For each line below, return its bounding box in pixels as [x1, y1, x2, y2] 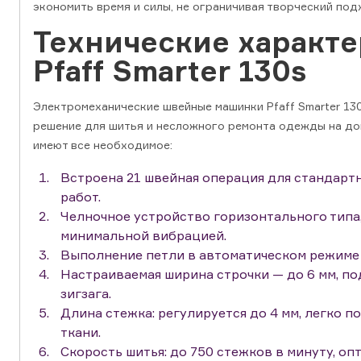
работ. [60, 189, 101, 205]
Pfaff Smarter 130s [33, 53, 306, 89]
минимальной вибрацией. [60, 227, 226, 244]
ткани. [60, 324, 101, 341]
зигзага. [60, 285, 111, 302]
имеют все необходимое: [33, 138, 172, 152]
